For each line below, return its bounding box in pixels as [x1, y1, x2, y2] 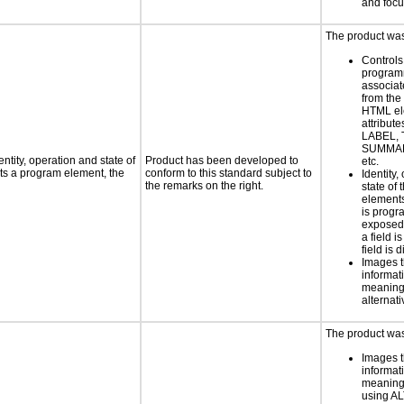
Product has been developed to [145, 154, 298, 167]
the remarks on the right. [145, 179, 263, 192]
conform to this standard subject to [145, 167, 312, 179]
